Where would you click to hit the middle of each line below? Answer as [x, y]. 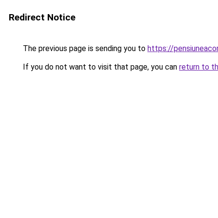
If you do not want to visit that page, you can [100, 67]
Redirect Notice [42, 17]
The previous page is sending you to [84, 48]
